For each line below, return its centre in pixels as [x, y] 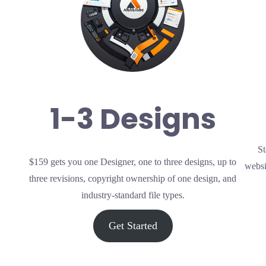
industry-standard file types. [133, 195]
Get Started [133, 226]
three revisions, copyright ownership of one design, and [133, 179]
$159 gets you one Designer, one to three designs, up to [133, 162]
